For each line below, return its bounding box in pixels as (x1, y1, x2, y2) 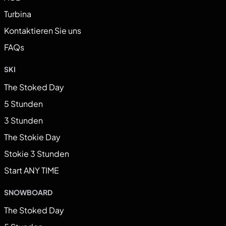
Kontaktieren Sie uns (4, 25, 81, 36)
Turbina (4, 9, 31, 20)
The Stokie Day (4, 132, 61, 143)
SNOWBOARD (4, 188, 52, 197)
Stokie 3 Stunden (4, 148, 69, 159)
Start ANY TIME (4, 165, 59, 176)
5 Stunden (4, 98, 43, 109)
